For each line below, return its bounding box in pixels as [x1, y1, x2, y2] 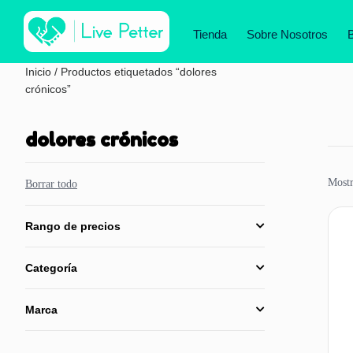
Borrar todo [25, 178, 77, 190]
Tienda [193, 28, 227, 41]
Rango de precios [25, 220, 121, 232]
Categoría [25, 262, 77, 274]
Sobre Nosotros [247, 28, 328, 41]
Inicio [25, 65, 51, 78]
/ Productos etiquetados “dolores [51, 65, 217, 78]
